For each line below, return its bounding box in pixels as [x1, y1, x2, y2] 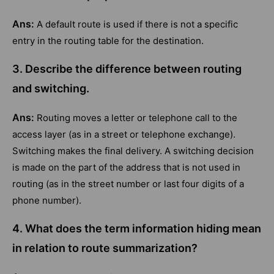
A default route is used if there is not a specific [37, 18, 238, 30]
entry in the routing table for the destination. [12, 34, 204, 46]
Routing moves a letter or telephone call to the [37, 111, 237, 124]
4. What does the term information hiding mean [12, 221, 261, 235]
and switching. [12, 81, 89, 95]
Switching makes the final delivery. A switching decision [12, 144, 254, 157]
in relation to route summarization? [12, 241, 198, 254]
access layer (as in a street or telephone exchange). [12, 128, 235, 140]
